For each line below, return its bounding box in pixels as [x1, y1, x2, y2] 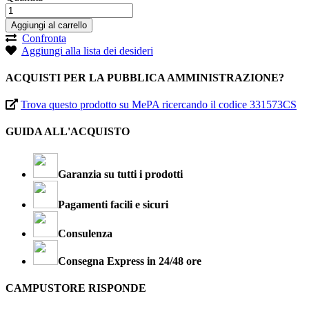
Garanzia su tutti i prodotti [58, 168, 183, 180]
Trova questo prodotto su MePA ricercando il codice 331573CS [21, 99, 297, 111]
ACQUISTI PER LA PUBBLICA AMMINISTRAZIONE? [6, 71, 284, 83]
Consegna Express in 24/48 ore [58, 255, 201, 267]
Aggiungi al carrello [11, 19, 87, 30]
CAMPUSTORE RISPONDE [6, 281, 146, 294]
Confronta [22, 32, 66, 44]
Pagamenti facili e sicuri [58, 198, 168, 210]
